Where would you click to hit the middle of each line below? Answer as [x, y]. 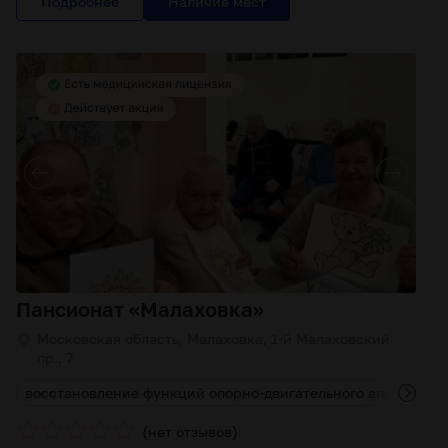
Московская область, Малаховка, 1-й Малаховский [213, 338]
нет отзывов [190, 431]
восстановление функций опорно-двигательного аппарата [228, 392]
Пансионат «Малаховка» [140, 309]
